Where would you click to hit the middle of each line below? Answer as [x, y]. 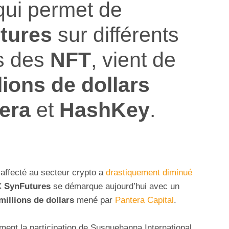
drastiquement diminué [149, 173]
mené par [95, 200]
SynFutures [27, 187]
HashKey [105, 109]
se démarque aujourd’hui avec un [115, 187]
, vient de [133, 59]
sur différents [116, 34]
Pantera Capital [144, 200]
